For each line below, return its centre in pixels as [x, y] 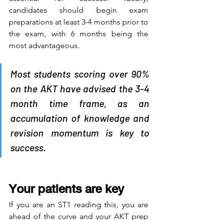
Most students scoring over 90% [80, 73]
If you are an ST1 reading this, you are [79, 204]
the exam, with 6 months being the [79, 33]
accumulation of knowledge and [80, 118]
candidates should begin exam [79, 10]
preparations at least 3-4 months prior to [79, 22]
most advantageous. [45, 45]
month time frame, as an [80, 103]
